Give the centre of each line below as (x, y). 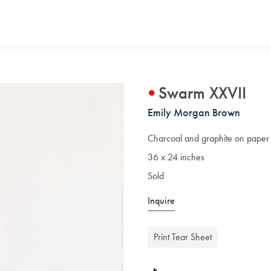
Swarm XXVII (202, 93)
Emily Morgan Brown (194, 112)
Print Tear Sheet (183, 237)
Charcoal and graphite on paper (208, 138)
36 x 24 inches (176, 157)
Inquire (161, 201)
